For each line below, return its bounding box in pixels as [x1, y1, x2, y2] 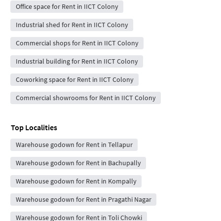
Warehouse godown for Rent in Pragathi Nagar [15, 194, 151, 204]
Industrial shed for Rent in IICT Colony [15, 20, 128, 29]
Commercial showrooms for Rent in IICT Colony [15, 93, 156, 102]
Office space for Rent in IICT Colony [15, 1, 118, 11]
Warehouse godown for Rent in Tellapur [15, 140, 133, 149]
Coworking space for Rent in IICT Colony [15, 74, 134, 84]
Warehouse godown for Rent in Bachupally [15, 158, 141, 167]
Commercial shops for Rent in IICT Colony [15, 38, 139, 47]
